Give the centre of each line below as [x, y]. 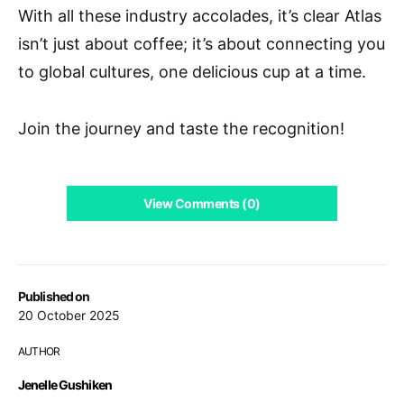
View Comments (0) [202, 203]
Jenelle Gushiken [65, 384]
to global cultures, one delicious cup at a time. [192, 71]
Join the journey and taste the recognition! [181, 128]
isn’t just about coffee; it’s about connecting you [202, 43]
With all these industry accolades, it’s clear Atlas [200, 15]
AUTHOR [39, 351]
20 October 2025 [69, 315]
